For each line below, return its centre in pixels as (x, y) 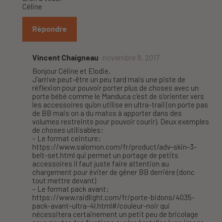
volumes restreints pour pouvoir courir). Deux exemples (121, 122)
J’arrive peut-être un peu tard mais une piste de (109, 80)
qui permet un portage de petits (127, 155)
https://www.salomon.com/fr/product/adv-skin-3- (114, 147)
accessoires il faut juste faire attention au (101, 164)
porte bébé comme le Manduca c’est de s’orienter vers (118, 96)
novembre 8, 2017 (131, 57)
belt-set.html (54, 155)
